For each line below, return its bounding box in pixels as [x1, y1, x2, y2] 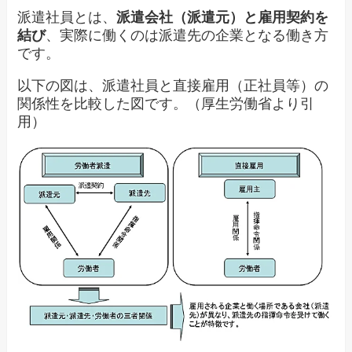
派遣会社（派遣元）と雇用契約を [116, 9, 329, 26]
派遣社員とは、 [17, 9, 117, 26]
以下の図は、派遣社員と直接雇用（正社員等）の [17, 78, 329, 94]
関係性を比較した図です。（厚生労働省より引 [17, 96, 315, 112]
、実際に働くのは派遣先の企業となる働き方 [46, 27, 329, 44]
